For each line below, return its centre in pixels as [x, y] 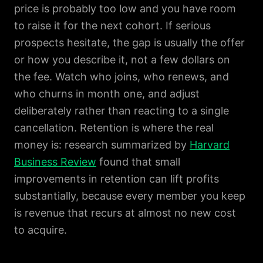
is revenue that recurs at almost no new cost [125, 213]
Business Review [55, 162]
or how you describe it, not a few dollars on [122, 60]
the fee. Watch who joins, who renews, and [122, 77]
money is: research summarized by [102, 145]
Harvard [210, 145]
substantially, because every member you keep [130, 196]
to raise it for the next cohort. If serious [112, 26]
